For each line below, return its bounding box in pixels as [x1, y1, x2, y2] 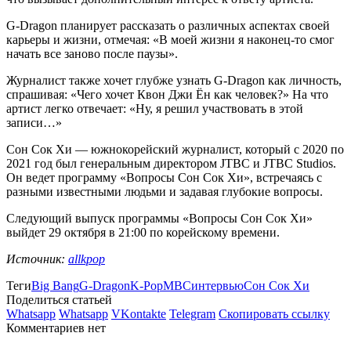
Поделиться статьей [6, 292, 112, 306]
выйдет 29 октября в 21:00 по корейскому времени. [6, 225, 280, 239]
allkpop [68, 251, 105, 266]
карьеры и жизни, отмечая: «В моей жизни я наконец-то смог [6, 32, 335, 46]
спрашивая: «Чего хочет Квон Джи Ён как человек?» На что [6, 87, 328, 101]
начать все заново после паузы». [6, 46, 178, 60]
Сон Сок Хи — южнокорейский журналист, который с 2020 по [6, 142, 344, 156]
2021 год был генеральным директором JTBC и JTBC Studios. [6, 156, 336, 170]
